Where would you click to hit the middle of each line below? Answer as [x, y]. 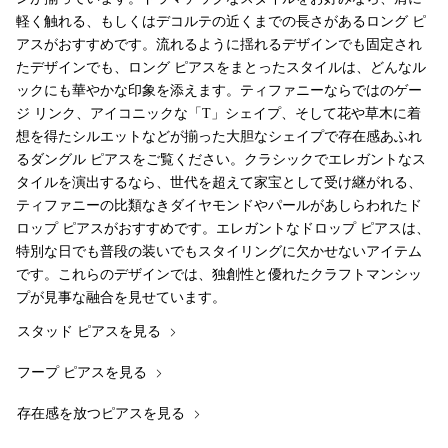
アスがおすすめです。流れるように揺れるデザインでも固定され [219, 45]
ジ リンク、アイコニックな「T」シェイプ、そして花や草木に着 [218, 114]
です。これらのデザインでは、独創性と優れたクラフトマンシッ [219, 275]
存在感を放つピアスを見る [103, 414]
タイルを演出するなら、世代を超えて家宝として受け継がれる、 [219, 183]
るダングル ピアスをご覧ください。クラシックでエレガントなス [221, 160]
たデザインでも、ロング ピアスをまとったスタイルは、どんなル [221, 68]
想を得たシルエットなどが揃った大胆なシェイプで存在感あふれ [219, 137]
